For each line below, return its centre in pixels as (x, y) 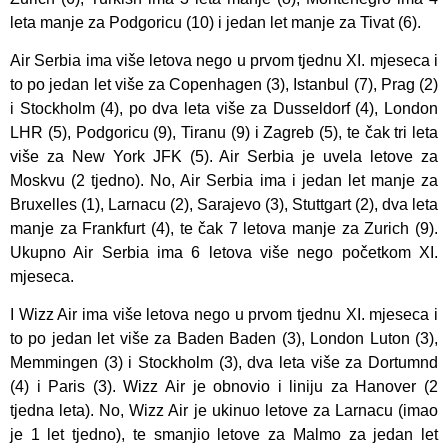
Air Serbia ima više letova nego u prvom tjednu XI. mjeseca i (224, 60)
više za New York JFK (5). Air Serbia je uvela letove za (224, 156)
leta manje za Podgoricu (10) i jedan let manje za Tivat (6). (215, 22)
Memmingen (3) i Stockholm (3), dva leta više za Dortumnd (224, 363)
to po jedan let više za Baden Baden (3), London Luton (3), (224, 339)
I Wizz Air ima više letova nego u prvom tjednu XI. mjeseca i (224, 315)
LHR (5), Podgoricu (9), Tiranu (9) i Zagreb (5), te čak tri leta (224, 132)
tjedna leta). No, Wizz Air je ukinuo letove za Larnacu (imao (224, 411)
